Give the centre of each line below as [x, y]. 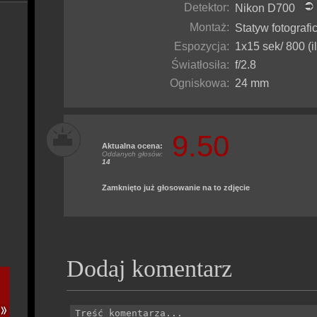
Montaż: [209, 27]
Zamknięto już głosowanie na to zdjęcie [176, 188]
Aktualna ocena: [132, 146]
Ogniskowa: [200, 83]
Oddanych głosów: [132, 154]
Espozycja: [202, 46]
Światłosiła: [200, 65]
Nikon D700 [269, 8]
